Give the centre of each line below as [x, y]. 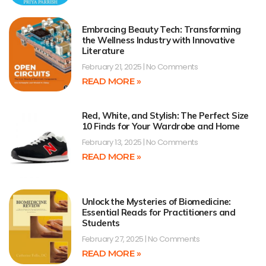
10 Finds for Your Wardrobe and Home [161, 126]
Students [101, 223]
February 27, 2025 [113, 239]
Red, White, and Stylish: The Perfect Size [165, 116]
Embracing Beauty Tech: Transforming [161, 29]
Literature [103, 50]
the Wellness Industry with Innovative [158, 40]
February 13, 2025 [112, 142]
